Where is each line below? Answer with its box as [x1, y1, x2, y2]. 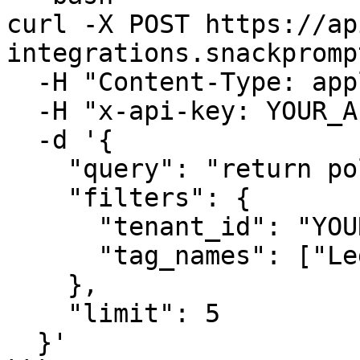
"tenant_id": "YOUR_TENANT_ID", [6, 212, 98, 241]
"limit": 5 [6, 299, 67, 328]
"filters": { [6, 183, 67, 212]
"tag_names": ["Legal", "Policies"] [6, 241, 98, 270]
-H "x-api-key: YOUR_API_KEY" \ [6, 96, 37, 125]
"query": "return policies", [6, 154, 67, 183]
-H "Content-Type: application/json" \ [6, 67, 37, 96]
